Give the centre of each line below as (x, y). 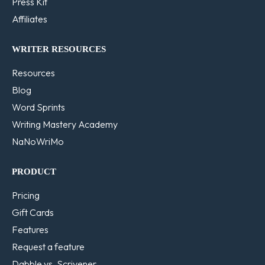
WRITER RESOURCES (59, 49)
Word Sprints (38, 107)
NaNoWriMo (38, 141)
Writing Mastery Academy (65, 124)
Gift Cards (33, 212)
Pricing (26, 195)
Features (30, 229)
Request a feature (48, 246)
